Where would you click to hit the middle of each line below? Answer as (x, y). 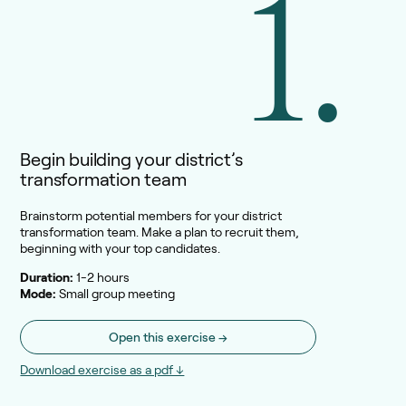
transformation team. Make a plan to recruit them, (160, 232)
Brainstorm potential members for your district (151, 216)
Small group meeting (116, 294)
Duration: (47, 278)
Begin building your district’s (131, 160)
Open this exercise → (169, 338)
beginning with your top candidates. (121, 249)
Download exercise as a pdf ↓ (102, 370)
